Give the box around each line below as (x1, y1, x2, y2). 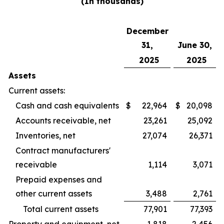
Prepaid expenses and (15, 174, 102, 184)
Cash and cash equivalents (15, 100, 119, 110)
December (126, 26, 168, 36)
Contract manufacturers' (15, 145, 110, 155)
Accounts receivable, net (15, 115, 111, 125)
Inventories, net (15, 130, 75, 140)
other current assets (15, 188, 92, 198)
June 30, (177, 40, 212, 50)
